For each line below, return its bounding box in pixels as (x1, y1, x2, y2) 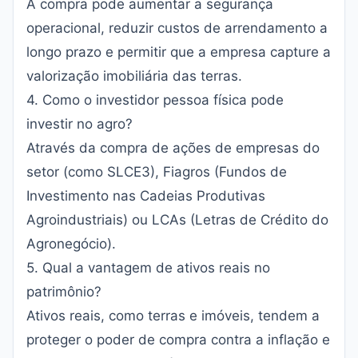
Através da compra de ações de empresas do (26, 140, 320, 156)
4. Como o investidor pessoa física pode (26, 92, 284, 108)
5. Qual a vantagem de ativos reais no (26, 260, 270, 276)
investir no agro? (26, 116, 133, 132)
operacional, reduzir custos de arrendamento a (26, 20, 328, 36)
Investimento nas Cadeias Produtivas (26, 188, 265, 204)
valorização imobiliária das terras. (26, 68, 242, 84)
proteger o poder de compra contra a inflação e (26, 332, 330, 348)
